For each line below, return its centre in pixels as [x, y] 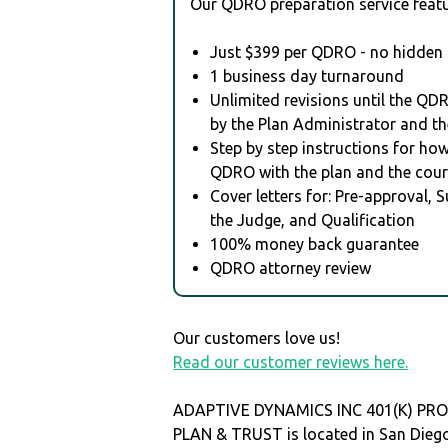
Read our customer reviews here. [291, 361]
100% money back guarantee [315, 243]
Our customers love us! [257, 337]
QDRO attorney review [291, 267]
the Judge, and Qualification [313, 219]
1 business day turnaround [307, 75]
